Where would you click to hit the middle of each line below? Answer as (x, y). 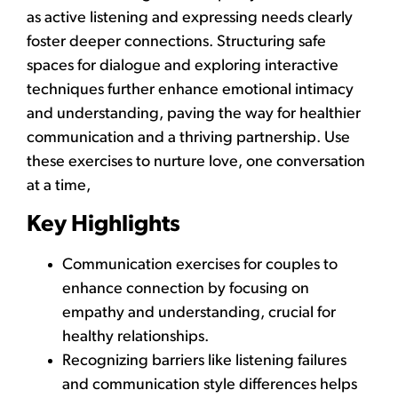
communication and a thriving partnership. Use (190, 139)
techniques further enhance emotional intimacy (190, 91)
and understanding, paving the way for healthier (194, 115)
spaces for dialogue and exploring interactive (183, 67)
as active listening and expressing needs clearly (190, 19)
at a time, (60, 187)
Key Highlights (103, 225)
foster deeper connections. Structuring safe (176, 43)
